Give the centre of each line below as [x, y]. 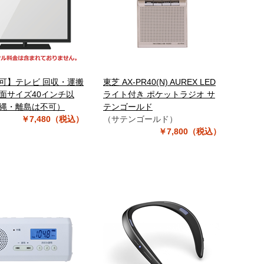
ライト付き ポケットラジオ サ [159, 94]
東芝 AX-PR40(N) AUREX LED [159, 82]
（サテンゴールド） [140, 119]
